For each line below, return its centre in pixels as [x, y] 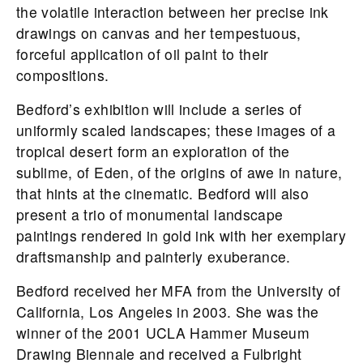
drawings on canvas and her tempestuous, [159, 32]
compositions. [63, 75]
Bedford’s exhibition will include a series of [159, 109]
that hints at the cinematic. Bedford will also [163, 193]
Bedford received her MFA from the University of [179, 290]
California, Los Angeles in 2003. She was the [168, 311]
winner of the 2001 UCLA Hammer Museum [163, 332]
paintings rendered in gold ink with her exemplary [181, 235]
